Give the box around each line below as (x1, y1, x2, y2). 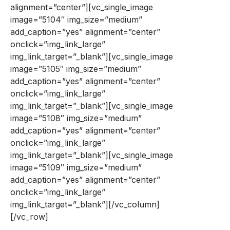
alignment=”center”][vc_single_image (10, 2, 153, 12)
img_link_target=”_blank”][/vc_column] (10, 199, 160, 209)
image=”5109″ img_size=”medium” (10, 162, 142, 172)
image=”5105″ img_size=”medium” (10, 63, 141, 74)
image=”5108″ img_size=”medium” (10, 112, 142, 123)
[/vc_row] (10, 211, 48, 222)
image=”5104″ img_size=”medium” (10, 14, 142, 25)
